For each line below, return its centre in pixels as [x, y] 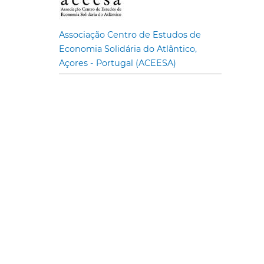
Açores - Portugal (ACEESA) [118, 63]
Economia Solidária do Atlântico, [128, 49]
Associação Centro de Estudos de [130, 34]
